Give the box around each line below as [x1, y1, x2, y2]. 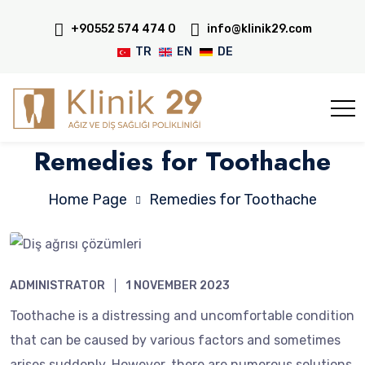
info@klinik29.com [206, 22, 312, 36]
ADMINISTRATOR [10, 278, 105, 292]
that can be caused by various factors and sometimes [10, 332, 341, 348]
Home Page [48, 191, 127, 209]
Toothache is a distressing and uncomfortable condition [10, 307, 354, 323]
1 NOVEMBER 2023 [125, 278, 230, 292]
